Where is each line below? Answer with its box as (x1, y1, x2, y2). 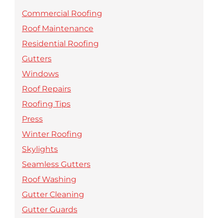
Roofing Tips (22, 99, 71, 109)
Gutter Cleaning (22, 190, 84, 199)
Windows (22, 69, 59, 78)
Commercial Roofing (22, 9, 102, 18)
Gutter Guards (22, 205, 77, 214)
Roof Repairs (22, 84, 71, 93)
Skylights (22, 145, 58, 154)
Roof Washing (22, 175, 76, 184)
